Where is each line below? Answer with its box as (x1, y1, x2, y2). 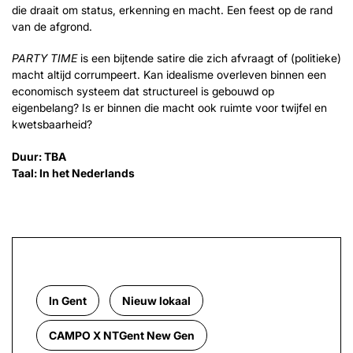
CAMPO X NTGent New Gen (49, 328, 195, 342)
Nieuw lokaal (122, 293, 191, 307)
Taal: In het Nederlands (12, 166, 135, 180)
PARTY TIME (12, 51, 77, 65)
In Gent (49, 293, 87, 307)
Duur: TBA (12, 150, 66, 164)
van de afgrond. (12, 19, 92, 33)
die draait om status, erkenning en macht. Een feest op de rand (12, 2, 333, 17)
